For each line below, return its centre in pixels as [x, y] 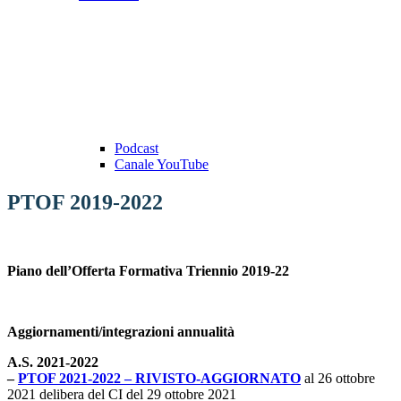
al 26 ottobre [338, 378]
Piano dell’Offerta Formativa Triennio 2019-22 [148, 270]
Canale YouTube [162, 164]
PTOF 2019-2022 [85, 202]
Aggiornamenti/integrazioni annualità [121, 331]
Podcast [137, 148]
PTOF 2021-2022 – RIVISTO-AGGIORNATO [159, 378]
